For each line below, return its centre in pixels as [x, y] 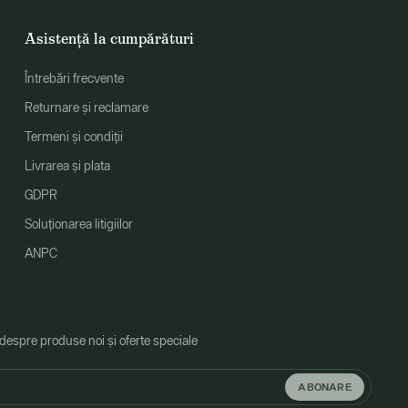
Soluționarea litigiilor [78, 224]
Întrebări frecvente [74, 78]
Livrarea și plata [67, 165]
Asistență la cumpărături [109, 38]
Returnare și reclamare [86, 107]
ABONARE [325, 386]
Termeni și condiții [73, 136]
